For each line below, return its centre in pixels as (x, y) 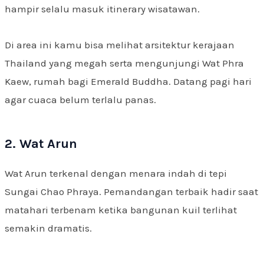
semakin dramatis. (48, 228)
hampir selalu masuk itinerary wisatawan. (102, 9)
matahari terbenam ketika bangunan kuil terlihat (121, 209)
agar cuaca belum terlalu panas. (80, 99)
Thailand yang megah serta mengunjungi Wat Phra (124, 63)
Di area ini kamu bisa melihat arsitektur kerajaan (120, 44)
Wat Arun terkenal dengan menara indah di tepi (116, 173)
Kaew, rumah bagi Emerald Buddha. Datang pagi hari (128, 81)
